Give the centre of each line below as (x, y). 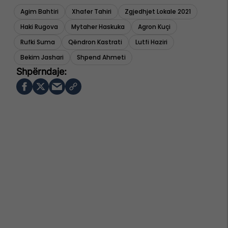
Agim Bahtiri (39, 12)
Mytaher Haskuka (98, 27)
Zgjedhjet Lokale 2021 (158, 12)
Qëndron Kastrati (95, 42)
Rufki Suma (38, 42)
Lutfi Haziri (151, 42)
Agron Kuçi (154, 27)
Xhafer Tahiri (92, 12)
